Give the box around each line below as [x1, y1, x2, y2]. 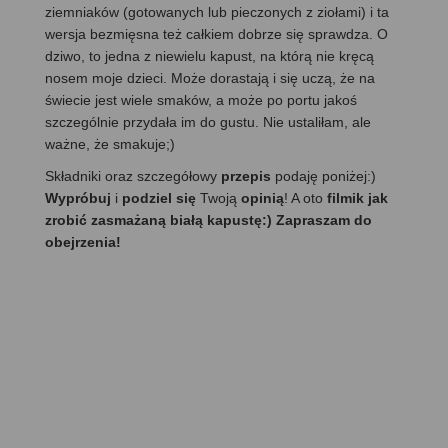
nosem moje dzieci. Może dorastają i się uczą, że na [45, 70, 375, 87]
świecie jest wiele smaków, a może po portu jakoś [45, 92, 357, 109]
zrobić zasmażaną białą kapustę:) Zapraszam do [45, 212, 372, 229]
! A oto [284, 190, 327, 207]
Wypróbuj [45, 190, 115, 207]
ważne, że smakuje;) [45, 136, 175, 153]
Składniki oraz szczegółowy [45, 168, 221, 185]
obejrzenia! [45, 234, 121, 251]
